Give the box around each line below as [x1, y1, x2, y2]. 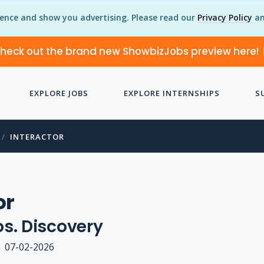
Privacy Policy [197, 11, 252, 23]
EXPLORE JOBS [29, 88, 88, 98]
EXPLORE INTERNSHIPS [123, 88, 220, 98]
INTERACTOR [10, 131, 64, 142]
